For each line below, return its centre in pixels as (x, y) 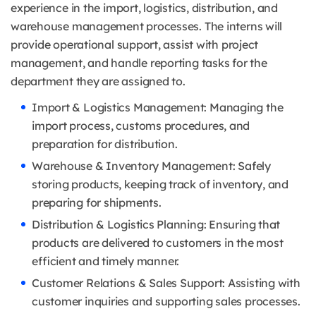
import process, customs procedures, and (141, 126)
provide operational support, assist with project (135, 45)
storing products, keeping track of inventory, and (160, 184)
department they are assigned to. (98, 81)
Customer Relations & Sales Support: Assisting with (166, 283)
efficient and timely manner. (106, 261)
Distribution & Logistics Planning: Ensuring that (156, 225)
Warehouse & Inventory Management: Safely (151, 166)
